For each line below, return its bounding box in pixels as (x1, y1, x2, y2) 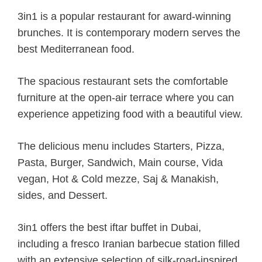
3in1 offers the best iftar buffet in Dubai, (18, 222, 201, 234)
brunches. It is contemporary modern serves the (18, 27, 240, 39)
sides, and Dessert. (18, 189, 108, 202)
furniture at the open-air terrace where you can (18, 92, 234, 104)
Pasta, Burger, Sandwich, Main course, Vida (18, 157, 223, 169)
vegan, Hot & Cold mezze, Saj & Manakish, (18, 173, 219, 185)
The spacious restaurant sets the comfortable (18, 75, 228, 88)
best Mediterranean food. (18, 43, 135, 56)
